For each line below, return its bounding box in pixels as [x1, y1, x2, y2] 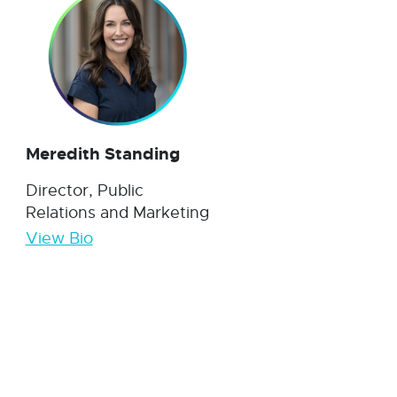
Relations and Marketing [25, 202, 209, 222]
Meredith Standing [25, 142, 180, 165]
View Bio [25, 228, 93, 248]
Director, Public [25, 180, 144, 200]
